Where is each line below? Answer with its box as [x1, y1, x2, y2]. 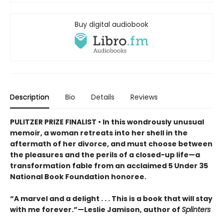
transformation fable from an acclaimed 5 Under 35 [10, 161, 208, 171]
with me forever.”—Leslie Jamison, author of [10, 205, 182, 215]
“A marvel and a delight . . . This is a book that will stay [10, 194, 213, 204]
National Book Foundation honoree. [10, 172, 146, 182]
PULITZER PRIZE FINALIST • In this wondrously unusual [10, 117, 204, 127]
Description [10, 92, 49, 103]
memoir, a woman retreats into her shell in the [10, 128, 188, 138]
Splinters [182, 205, 211, 215]
